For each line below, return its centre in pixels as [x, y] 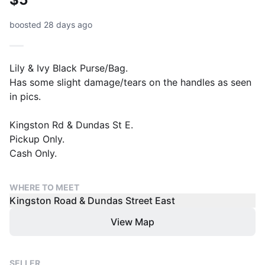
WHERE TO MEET [44, 187]
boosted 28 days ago [51, 25]
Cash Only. [33, 153]
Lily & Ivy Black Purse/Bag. [69, 68]
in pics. [25, 96]
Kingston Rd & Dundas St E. [71, 125]
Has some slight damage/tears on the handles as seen [130, 82]
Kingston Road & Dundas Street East [92, 201]
